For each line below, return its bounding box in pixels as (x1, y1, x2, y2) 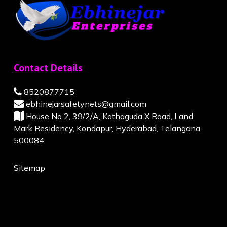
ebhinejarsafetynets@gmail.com (23, 99, 146, 109)
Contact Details (13, 61, 83, 75)
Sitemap (13, 163, 45, 173)
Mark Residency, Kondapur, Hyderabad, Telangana (13, 123, 200, 134)
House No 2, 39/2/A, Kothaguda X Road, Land (23, 111, 193, 122)
